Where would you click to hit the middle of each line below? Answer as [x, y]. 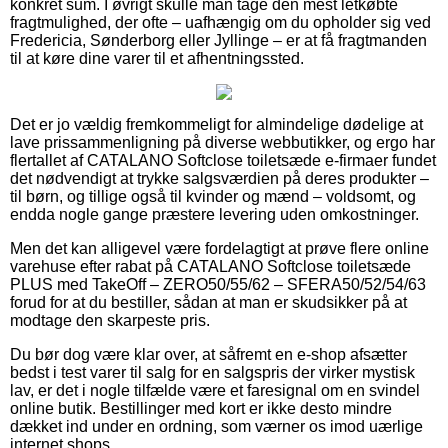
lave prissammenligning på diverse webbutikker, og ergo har [222, 142]
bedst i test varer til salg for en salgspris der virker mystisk [212, 372]
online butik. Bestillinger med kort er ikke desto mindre [201, 408]
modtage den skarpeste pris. [110, 320]
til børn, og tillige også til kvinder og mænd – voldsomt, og [213, 196]
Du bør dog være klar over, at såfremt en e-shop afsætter [208, 354]
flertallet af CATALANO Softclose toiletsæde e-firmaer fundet [223, 160]
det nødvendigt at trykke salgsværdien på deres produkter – [219, 178]
